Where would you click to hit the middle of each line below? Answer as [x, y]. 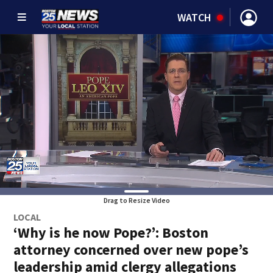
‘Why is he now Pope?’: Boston [111, 232]
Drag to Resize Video [136, 200]
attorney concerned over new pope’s [131, 250]
